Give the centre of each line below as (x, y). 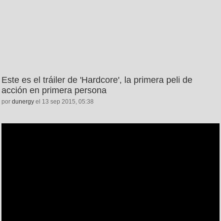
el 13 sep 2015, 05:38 (64, 101)
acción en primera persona (54, 90)
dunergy (23, 101)
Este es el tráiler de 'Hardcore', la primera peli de (97, 80)
